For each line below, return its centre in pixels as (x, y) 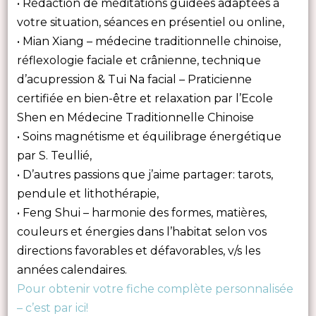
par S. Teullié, (54, 156)
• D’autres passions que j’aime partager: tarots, (145, 175)
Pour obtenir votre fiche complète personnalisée (155, 289)
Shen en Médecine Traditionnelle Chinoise (138, 118)
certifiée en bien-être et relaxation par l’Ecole (145, 99)
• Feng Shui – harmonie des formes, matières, (141, 213)
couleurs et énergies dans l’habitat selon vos (141, 232)
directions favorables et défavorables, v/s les (138, 251)
